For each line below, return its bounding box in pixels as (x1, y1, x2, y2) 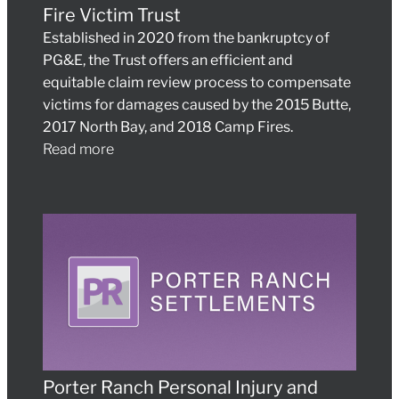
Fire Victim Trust (43, 4, 181, 27)
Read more (43, 141, 114, 159)
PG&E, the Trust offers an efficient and (43, 52, 293, 69)
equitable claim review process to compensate (43, 74, 351, 92)
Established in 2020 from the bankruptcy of (43, 29, 330, 47)
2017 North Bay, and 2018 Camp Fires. (43, 118, 293, 136)
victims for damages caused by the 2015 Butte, (43, 96, 351, 114)
